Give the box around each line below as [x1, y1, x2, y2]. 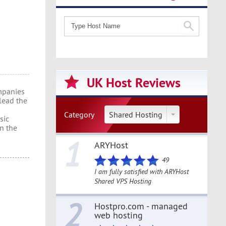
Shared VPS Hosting [94, 177, 151, 186]
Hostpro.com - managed [94, 200, 188, 212]
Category [64, 109, 94, 120]
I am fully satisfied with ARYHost [94, 167, 189, 176]
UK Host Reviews [87, 74, 181, 91]
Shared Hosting [109, 109, 162, 120]
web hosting [94, 209, 143, 221]
